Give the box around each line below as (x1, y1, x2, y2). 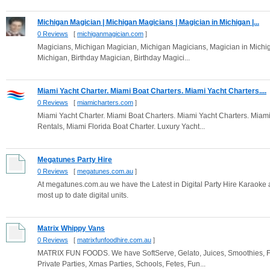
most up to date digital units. (37, 191, 128, 199)
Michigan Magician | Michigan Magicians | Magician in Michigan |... (37, 18, 259, 27)
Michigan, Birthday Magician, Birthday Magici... (37, 54, 190, 62)
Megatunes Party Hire (37, 155, 112, 164)
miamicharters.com (77, 99, 133, 106)
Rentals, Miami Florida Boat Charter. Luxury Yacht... (37, 122, 205, 131)
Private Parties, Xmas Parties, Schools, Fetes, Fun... (37, 260, 206, 268)
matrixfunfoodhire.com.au (77, 236, 151, 243)
